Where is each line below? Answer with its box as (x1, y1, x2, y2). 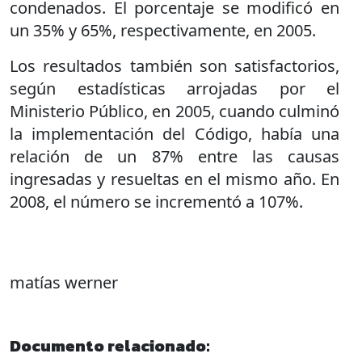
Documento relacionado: (10, 333, 210, 358)
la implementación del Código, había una (10, 122, 339, 145)
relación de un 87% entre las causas (10, 145, 339, 167)
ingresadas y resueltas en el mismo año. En (10, 167, 339, 190)
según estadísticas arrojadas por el (10, 77, 339, 99)
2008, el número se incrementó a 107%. (10, 190, 303, 213)
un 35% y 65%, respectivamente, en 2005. (10, 19, 316, 41)
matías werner (10, 271, 118, 293)
